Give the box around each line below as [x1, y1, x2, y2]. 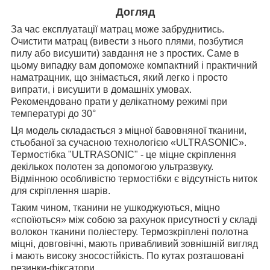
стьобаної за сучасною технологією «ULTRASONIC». [11, 137, 246, 148]
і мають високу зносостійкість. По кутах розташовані [11, 251, 244, 262]
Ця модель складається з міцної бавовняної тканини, [11, 125, 246, 136]
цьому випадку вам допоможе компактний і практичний [11, 60, 257, 71]
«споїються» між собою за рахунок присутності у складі [11, 215, 257, 225]
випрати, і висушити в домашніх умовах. [11, 84, 192, 95]
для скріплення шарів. [11, 186, 113, 196]
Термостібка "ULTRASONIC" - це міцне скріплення [11, 149, 236, 160]
